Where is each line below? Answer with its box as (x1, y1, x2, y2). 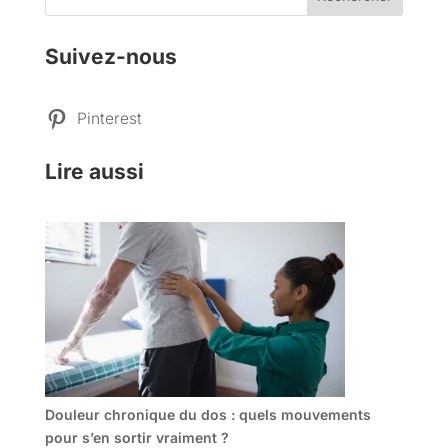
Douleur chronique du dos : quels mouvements (44, 405, 371, 423)
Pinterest (76, 108, 142, 128)
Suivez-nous (44, 43, 177, 69)
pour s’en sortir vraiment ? (44, 428, 229, 446)
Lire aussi (44, 158, 144, 184)
